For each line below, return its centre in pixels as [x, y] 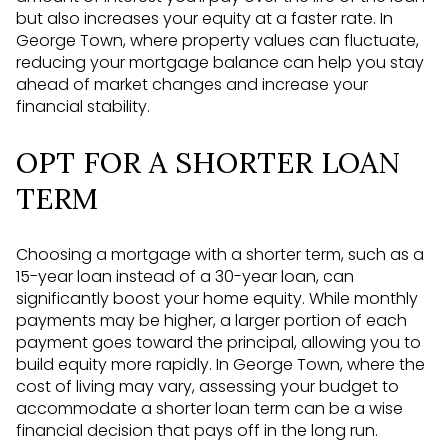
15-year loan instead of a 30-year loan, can [185, 276]
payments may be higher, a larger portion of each [211, 320]
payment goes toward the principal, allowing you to [218, 342]
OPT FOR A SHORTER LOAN [208, 162]
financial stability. [83, 107]
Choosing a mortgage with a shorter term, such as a [220, 254]
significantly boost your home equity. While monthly [217, 298]
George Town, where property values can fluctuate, [217, 41]
